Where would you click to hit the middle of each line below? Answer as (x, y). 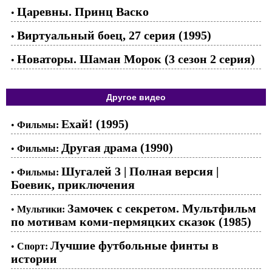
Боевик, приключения (73, 185)
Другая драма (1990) (117, 148)
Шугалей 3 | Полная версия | (140, 171)
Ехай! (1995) (95, 124)
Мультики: (41, 209)
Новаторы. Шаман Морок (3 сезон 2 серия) (136, 59)
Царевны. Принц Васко (83, 12)
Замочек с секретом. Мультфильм (162, 208)
